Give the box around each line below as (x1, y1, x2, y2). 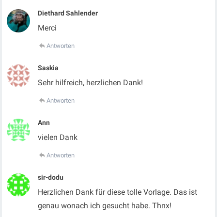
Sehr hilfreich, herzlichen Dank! (38, 78, 143, 87)
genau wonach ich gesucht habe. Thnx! (38, 201, 172, 210)
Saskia (38, 64, 59, 72)
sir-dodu (38, 173, 64, 181)
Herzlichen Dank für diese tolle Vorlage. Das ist (38, 187, 198, 197)
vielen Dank (38, 133, 78, 142)
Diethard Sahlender (38, 9, 98, 17)
